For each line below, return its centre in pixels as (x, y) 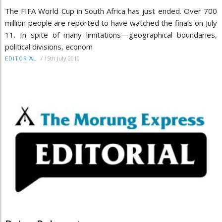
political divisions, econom (49, 47)
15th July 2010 (62, 58)
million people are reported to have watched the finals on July (111, 23)
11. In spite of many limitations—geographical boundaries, (111, 35)
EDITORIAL (21, 59)
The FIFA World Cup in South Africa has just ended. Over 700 (111, 11)
